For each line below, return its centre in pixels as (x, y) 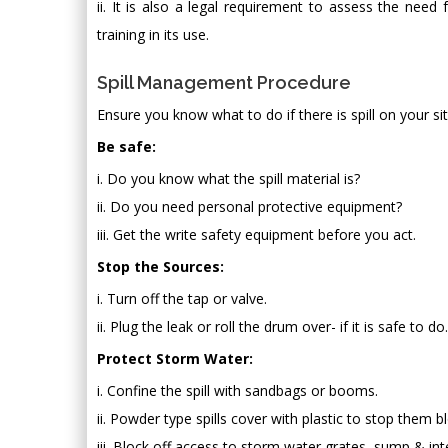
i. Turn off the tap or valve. (182, 298)
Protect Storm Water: (175, 358)
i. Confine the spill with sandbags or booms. (237, 390)
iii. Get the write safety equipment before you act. (256, 234)
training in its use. (153, 34)
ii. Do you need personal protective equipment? (249, 206)
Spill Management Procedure (224, 82)
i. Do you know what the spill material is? (228, 178)
